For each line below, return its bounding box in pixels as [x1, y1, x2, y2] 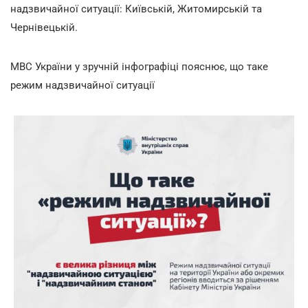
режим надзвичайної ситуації [10, 78, 155, 91]
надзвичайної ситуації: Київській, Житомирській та [10, 2, 262, 15]
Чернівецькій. [10, 21, 78, 34]
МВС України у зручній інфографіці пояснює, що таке [10, 60, 268, 73]
